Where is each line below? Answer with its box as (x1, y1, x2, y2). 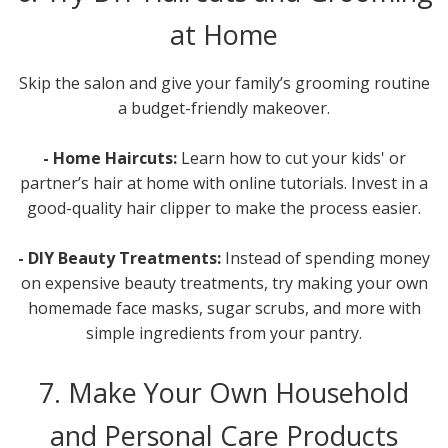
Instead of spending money (225, 246, 430, 269)
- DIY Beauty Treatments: (18, 246, 225, 269)
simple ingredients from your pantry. (86, 321, 362, 344)
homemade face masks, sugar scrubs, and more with (27, 296, 421, 319)
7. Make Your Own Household (39, 373, 409, 411)
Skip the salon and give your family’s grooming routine (18, 71, 430, 94)
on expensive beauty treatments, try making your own (20, 271, 428, 294)
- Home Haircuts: (42, 146, 177, 169)
